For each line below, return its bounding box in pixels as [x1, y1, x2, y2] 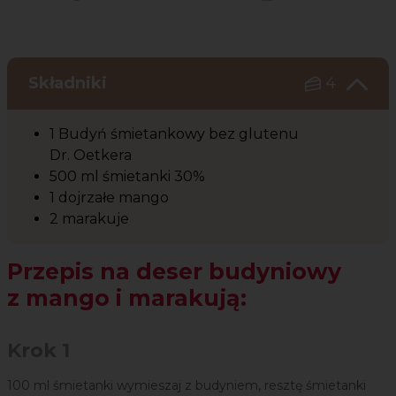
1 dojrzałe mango [49, 189, 172, 207]
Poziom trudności [255, 2, 383, 19]
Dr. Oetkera [49, 147, 135, 164]
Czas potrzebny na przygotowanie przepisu [65, 2, 384, 19]
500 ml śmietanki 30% [49, 168, 209, 186]
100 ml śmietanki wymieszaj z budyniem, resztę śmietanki [7, 377, 366, 394]
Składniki [28, 73, 111, 94]
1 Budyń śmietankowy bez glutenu [49, 126, 299, 143]
